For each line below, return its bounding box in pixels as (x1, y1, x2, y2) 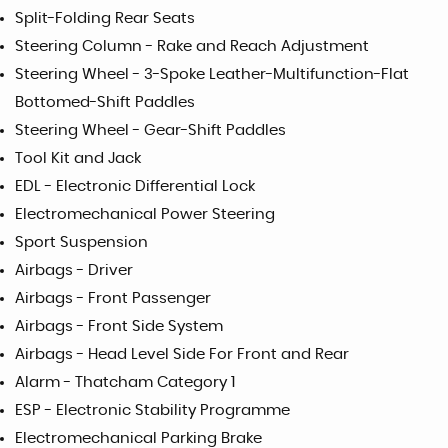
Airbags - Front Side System (15, 318, 223, 334)
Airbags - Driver (15, 262, 133, 278)
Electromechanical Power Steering (15, 206, 275, 222)
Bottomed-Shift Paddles (15, 94, 195, 110)
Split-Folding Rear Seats (15, 10, 195, 26)
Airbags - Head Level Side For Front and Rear (15, 346, 349, 362)
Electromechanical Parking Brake (15, 430, 262, 446)
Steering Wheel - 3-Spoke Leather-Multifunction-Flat (15, 66, 409, 82)
